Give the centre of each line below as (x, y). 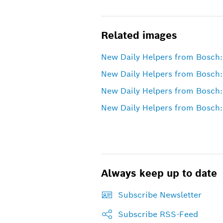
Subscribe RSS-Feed (158, 214)
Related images (139, 35)
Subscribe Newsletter (160, 195)
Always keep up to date (159, 173)
